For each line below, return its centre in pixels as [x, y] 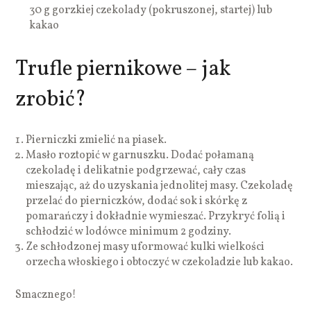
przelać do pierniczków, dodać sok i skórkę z [137, 201]
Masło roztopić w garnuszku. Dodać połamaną [140, 155]
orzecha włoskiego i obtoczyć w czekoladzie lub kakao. [160, 262]
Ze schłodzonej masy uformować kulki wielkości [145, 247]
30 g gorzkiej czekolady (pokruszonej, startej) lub [151, 10]
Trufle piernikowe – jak [123, 69]
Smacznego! [46, 295]
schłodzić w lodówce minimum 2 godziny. [129, 232]
